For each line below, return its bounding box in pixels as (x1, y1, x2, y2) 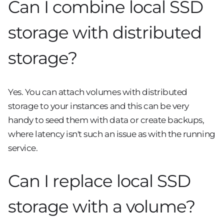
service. (8, 142, 38, 153)
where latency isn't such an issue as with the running (8, 128, 215, 139)
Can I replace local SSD (8, 170, 190, 191)
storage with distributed (8, 22, 201, 43)
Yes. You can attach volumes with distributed (8, 86, 187, 97)
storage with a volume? (8, 195, 195, 217)
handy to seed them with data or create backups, (8, 114, 204, 125)
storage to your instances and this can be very (8, 100, 189, 111)
